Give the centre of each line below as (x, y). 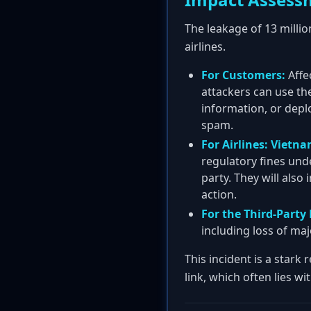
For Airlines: (235, 144)
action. (219, 194)
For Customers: (243, 75)
